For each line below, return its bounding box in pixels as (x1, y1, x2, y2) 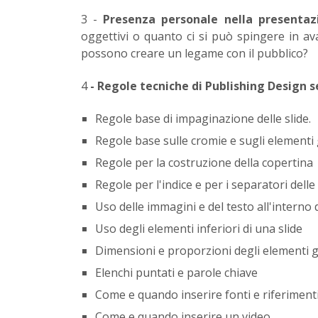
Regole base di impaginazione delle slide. (95, 110, 311, 126)
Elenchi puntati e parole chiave (95, 264, 258, 280)
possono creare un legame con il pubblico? (81, 45, 308, 61)
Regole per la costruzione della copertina (95, 154, 313, 170)
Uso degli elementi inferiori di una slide (95, 220, 302, 236)
